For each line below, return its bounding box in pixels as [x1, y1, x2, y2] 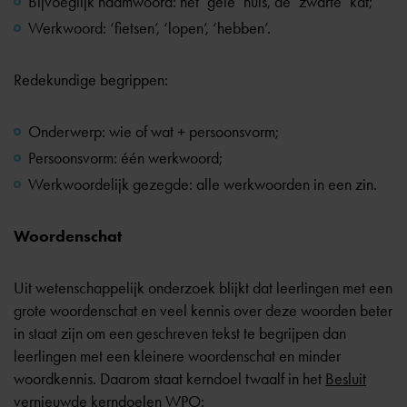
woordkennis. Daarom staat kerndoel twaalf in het [14, 369, 325, 389]
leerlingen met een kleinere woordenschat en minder [14, 346, 341, 366]
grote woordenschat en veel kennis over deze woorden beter [14, 301, 392, 321]
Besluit [325, 369, 366, 389]
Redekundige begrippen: [14, 70, 168, 90]
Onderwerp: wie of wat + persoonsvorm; [28, 122, 279, 142]
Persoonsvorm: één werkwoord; [28, 148, 223, 168]
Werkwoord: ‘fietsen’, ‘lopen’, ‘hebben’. [28, 18, 271, 38]
